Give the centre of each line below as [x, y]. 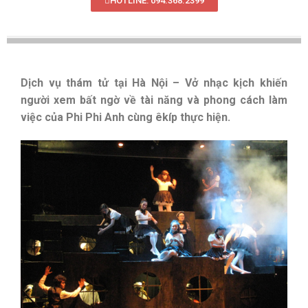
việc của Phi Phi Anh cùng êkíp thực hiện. [125, 117]
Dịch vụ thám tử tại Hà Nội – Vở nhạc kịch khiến [154, 82]
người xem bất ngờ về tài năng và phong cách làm [154, 100]
